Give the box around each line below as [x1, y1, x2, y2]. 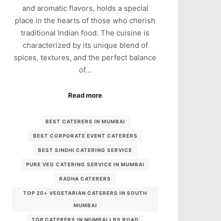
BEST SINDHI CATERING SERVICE [38, 147, 133, 153]
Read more [68, 91, 103, 99]
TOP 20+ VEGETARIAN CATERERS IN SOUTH [23, 190, 147, 196]
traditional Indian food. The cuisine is [21, 28, 150, 38]
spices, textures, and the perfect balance [14, 53, 157, 63]
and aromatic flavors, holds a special [22, 3, 148, 13]
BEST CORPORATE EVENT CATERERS [33, 133, 138, 139]
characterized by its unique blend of [22, 40, 148, 50]
